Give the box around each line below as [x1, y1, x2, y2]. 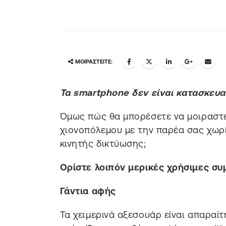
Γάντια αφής [60, 185, 116, 196]
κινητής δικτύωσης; [60, 138, 146, 149]
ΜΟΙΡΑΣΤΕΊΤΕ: [75, 59, 112, 65]
